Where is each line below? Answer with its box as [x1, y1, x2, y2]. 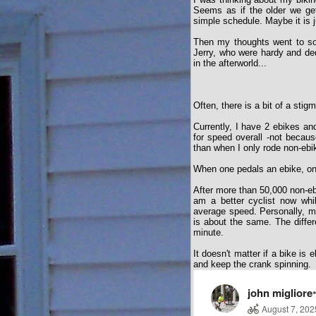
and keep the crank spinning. [193, 259, 311, 269]
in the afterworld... [193, 58, 267, 68]
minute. [193, 227, 224, 238]
